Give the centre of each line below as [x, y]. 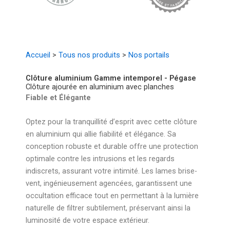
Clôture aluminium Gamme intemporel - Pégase [111, 78]
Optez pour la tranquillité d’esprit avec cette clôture [111, 122]
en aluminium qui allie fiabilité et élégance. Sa [101, 134]
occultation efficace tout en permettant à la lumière [112, 196]
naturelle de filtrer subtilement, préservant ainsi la [108, 208]
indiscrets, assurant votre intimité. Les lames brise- [111, 171]
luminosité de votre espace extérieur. [88, 221]
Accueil [38, 55]
